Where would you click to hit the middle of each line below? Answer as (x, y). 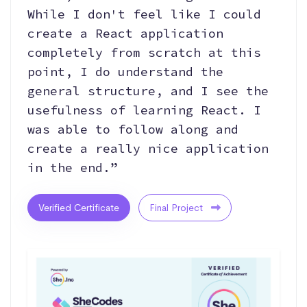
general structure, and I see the (148, 90)
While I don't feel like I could (144, 14)
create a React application (125, 33)
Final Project (177, 207)
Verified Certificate (79, 207)
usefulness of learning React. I (144, 110)
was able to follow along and (133, 129)
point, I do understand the (125, 71)
